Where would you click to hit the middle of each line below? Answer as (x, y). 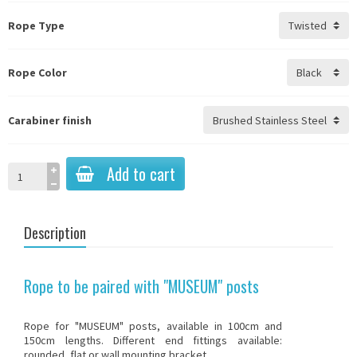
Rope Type (36, 26)
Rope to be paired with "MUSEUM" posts (141, 286)
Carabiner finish (50, 120)
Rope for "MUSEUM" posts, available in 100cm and (153, 326)
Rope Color (37, 73)
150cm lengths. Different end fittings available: (153, 340)
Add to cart (141, 173)
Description (55, 232)
